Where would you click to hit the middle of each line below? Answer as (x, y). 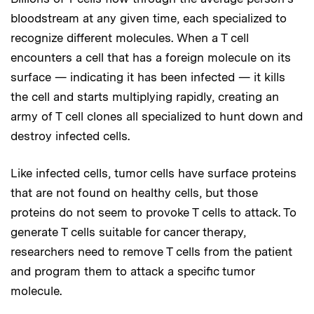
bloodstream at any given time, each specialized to (149, 18)
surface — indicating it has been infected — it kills (148, 77)
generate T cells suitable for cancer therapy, (128, 232)
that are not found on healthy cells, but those (134, 192)
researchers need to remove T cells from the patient (151, 251)
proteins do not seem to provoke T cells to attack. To (153, 212)
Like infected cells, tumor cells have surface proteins (153, 173)
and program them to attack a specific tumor (132, 271)
